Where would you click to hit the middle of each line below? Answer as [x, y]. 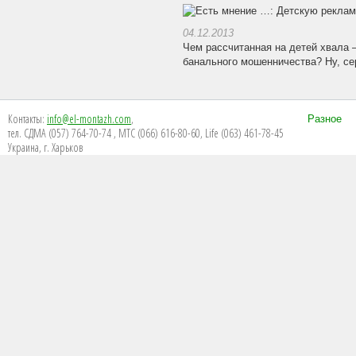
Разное [325, 119]
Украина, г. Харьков [45, 147]
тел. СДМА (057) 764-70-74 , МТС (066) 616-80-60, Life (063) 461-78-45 [146, 133]
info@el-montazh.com [89, 118]
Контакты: [27, 118]
